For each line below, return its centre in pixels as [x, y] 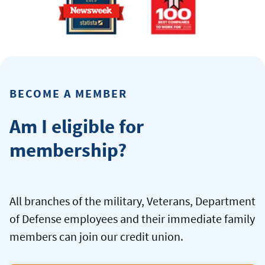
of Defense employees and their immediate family [132, 219]
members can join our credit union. [96, 237]
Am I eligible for [77, 126]
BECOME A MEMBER [68, 93]
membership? [68, 150]
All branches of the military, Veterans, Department [132, 201]
